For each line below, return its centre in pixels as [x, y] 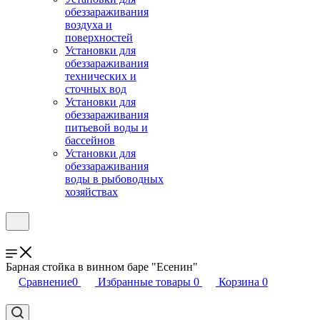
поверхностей [99, 37]
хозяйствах [91, 192]
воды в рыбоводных [114, 179]
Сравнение [45, 282]
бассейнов [90, 140]
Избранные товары [144, 282]
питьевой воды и [106, 127]
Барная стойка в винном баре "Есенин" [102, 267]
